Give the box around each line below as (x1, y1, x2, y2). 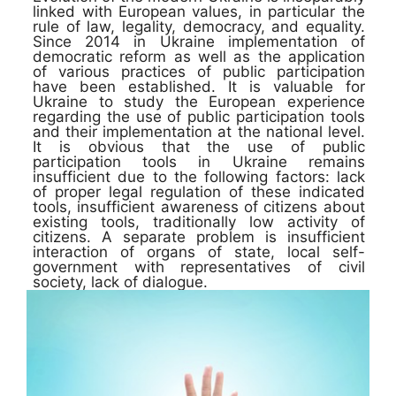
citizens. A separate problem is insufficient (33, 227, 365, 246)
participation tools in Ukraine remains (33, 152, 365, 171)
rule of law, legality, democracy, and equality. (33, 17, 365, 35)
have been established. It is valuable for (33, 77, 365, 95)
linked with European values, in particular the (33, 2, 365, 20)
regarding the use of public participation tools (33, 107, 365, 126)
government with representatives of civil (33, 257, 365, 276)
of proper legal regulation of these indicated (33, 182, 365, 201)
